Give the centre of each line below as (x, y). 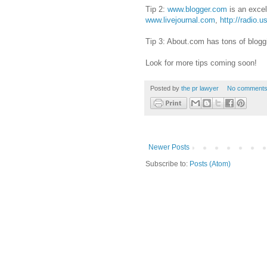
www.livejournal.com (180, 20)
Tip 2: (156, 10)
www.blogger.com (197, 10)
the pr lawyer (200, 89)
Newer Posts (169, 147)
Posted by (166, 89)
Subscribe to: (167, 164)
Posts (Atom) (210, 164)
